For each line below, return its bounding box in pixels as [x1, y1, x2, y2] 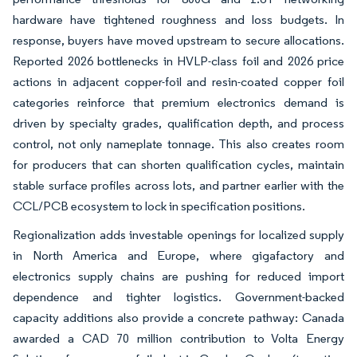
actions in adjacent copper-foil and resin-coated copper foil [13, 74, 344, 90]
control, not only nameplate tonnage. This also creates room [13, 136, 344, 152]
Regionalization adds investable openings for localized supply [13, 227, 344, 243]
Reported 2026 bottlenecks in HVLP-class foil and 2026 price [13, 53, 344, 69]
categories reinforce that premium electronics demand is [13, 95, 344, 111]
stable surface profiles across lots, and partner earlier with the [13, 178, 344, 194]
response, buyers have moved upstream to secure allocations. [13, 33, 344, 49]
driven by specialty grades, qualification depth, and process [13, 116, 344, 131]
